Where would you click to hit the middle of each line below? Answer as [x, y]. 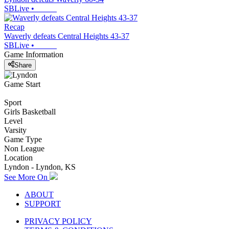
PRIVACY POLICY [58, 221]
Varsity [15, 130]
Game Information [34, 55]
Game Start [22, 84]
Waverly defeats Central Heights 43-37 [67, 36]
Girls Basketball [30, 111]
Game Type [23, 139]
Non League [24, 148]
